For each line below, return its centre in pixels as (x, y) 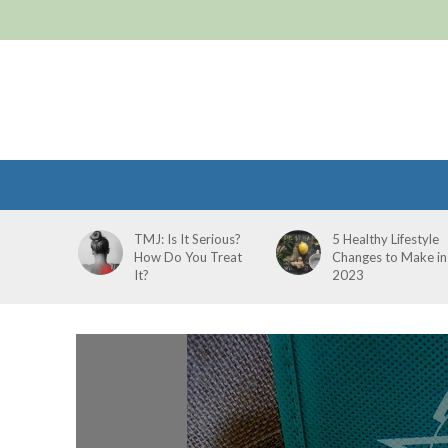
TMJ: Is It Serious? (187, 239)
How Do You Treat (187, 257)
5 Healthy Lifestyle (385, 239)
